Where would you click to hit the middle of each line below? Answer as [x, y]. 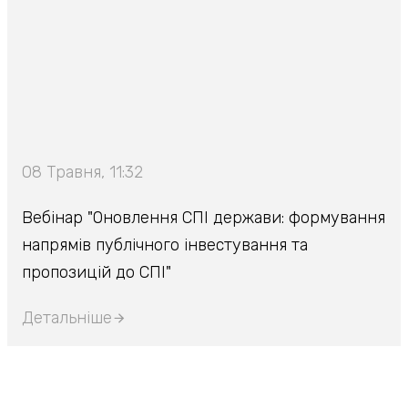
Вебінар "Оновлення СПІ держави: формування [204, 218]
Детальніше [67, 318]
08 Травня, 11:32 [82, 172]
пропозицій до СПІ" [97, 272]
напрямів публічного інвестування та [165, 245]
